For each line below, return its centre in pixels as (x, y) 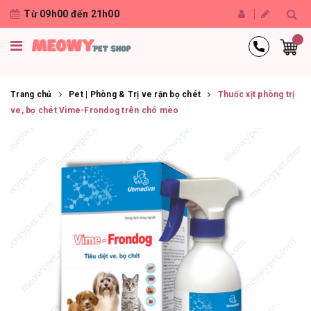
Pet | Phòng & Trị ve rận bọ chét (135, 94)
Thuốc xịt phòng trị (256, 94)
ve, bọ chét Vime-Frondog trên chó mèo (95, 110)
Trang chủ (31, 94)
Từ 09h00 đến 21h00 (72, 14)
